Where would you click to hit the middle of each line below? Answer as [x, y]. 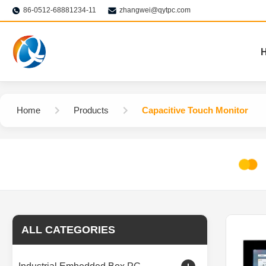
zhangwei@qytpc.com [155, 10]
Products [91, 110]
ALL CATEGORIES [68, 230]
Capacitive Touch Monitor [195, 110]
